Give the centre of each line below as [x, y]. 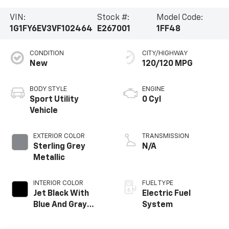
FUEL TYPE [158, 183]
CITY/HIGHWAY [165, 53]
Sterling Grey [59, 146]
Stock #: [113, 18]
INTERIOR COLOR [58, 183]
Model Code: [179, 18]
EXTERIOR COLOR [59, 136]
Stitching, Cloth [64, 216]
